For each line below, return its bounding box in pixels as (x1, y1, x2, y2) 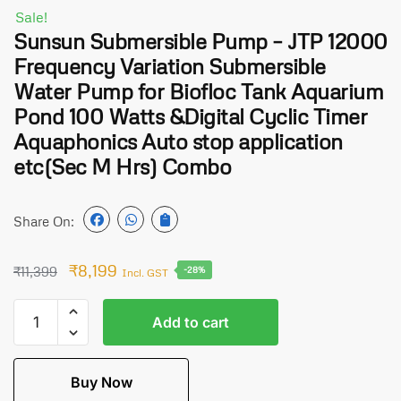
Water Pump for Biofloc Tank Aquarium (13, 78, 383, 104)
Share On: (13, 212, 74, 229)
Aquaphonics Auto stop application (13, 128, 343, 154)
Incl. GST (122, 266, 168, 279)
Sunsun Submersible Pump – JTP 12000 (13, 28, 388, 54)
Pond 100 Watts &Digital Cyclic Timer (13, 103, 367, 129)
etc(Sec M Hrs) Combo (13, 153, 231, 179)
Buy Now (70, 373, 132, 391)
